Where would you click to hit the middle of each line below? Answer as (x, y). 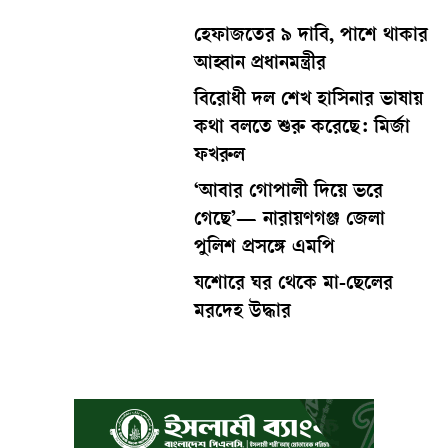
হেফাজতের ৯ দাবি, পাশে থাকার (311, 36)
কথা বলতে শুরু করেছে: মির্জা (302, 128)
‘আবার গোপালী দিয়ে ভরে (289, 192)
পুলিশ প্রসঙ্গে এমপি (265, 248)
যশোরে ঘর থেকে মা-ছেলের (294, 284)
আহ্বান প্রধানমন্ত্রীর (260, 64)
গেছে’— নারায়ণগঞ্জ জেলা (290, 220)
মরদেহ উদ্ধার (243, 312)
